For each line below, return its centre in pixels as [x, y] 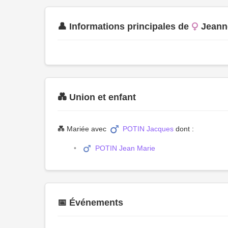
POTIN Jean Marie [125, 148]
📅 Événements [90, 203]
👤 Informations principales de [123, 26]
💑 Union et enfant [97, 97]
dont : [184, 129]
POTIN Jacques [148, 129]
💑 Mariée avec [83, 129]
